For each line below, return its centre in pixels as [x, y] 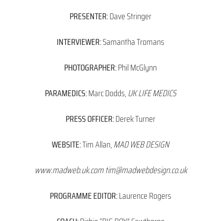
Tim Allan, [97, 144]
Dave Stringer [130, 16]
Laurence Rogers [144, 196]
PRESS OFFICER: [90, 119]
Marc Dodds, [107, 93]
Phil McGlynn [137, 67]
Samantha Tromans [133, 42]
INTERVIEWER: [79, 42]
